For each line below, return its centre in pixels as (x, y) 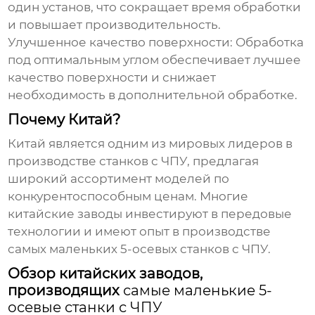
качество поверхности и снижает (112, 78)
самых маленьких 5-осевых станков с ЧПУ (138, 249)
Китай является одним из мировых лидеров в (150, 144)
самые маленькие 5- (198, 291)
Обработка (269, 43)
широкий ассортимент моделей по (119, 179)
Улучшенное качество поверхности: (121, 43)
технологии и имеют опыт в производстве (140, 232)
